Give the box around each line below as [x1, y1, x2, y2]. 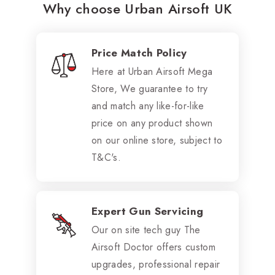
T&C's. [91, 150, 121, 165]
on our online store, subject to [91, 133, 222, 147]
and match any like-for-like [91, 98, 204, 113]
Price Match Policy [91, 45, 187, 60]
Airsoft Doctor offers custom [91, 239, 215, 254]
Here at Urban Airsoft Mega [91, 64, 213, 79]
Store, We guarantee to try [91, 81, 208, 96]
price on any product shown [91, 115, 213, 130]
